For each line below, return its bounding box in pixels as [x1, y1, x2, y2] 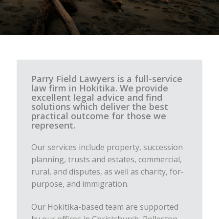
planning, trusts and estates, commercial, [31, 153, 182, 165]
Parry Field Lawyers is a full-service [31, 73, 182, 85]
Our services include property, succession [31, 141, 183, 153]
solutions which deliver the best [31, 101, 168, 113]
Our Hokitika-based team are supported [31, 201, 178, 212]
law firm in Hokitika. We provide [31, 82, 168, 94]
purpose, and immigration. [31, 178, 129, 189]
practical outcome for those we [31, 110, 166, 122]
